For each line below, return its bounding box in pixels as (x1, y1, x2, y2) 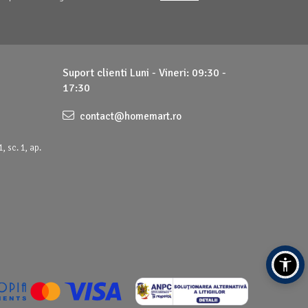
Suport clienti (63, 66, 130, 80)
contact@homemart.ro (78, 110, 181, 122)
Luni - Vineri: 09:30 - (130, 66, 226, 80)
